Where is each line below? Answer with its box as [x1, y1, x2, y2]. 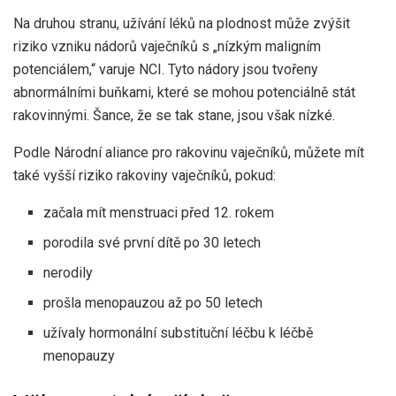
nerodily [43, 263, 94, 281]
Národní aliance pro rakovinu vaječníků [54, 143, 288, 161]
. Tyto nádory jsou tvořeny [162, 60, 318, 78]
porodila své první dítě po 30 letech [43, 233, 262, 251]
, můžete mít [288, 143, 364, 161]
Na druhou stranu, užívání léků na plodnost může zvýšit [13, 14, 350, 32]
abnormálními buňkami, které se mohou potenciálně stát [13, 83, 355, 101]
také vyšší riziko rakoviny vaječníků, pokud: [13, 166, 276, 184]
